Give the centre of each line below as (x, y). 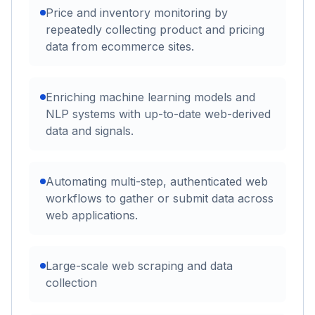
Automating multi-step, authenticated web (157, 181)
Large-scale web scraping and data (139, 265)
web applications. (92, 215)
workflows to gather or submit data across (160, 198)
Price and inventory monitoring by (137, 12)
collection (71, 282)
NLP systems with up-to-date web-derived (158, 114)
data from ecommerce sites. (120, 46)
